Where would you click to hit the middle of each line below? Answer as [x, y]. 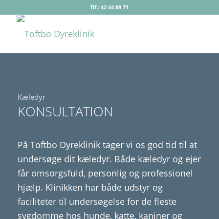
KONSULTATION [65, 111]
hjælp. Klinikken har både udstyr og [90, 187]
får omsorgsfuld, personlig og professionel [105, 173]
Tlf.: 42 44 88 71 [109, 7]
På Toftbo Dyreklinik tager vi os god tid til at [107, 144]
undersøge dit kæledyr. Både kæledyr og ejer [109, 159]
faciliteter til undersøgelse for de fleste [97, 201]
